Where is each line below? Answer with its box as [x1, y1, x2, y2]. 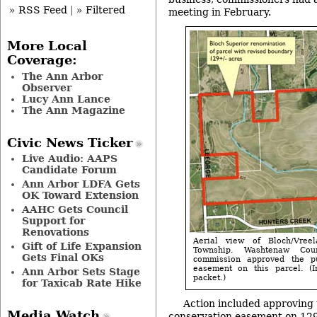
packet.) [192, 272, 226, 282]
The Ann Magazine [21, 104, 125, 116]
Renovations [21, 226, 89, 238]
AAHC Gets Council [21, 204, 128, 216]
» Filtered [76, 4, 125, 16]
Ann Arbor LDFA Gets [21, 178, 140, 190]
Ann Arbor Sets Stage [21, 266, 140, 278]
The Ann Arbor [21, 70, 103, 82]
